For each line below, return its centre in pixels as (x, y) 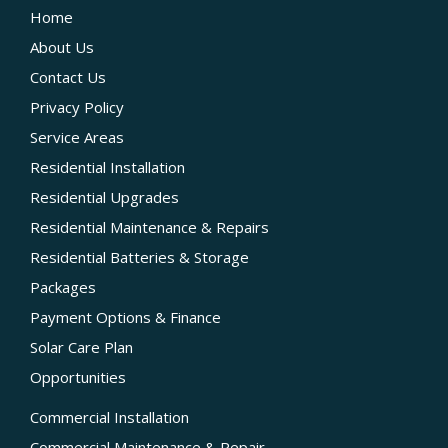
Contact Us (68, 76)
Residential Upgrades (105, 196)
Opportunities (78, 376)
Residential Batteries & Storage (140, 256)
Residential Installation (108, 166)
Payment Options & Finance (126, 316)
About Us (62, 46)
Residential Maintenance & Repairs (150, 226)
